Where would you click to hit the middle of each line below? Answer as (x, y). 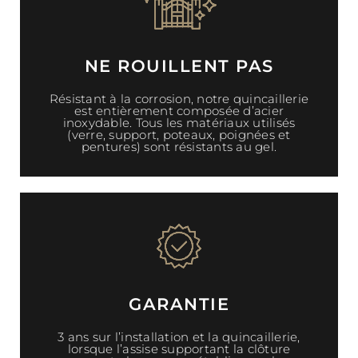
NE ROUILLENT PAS (179, 66)
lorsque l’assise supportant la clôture (179, 348)
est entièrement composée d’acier (179, 110)
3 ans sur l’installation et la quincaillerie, (179, 336)
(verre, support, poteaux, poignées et (179, 134)
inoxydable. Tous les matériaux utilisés (179, 122)
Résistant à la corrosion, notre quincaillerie (179, 98)
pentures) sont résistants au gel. (179, 146)
